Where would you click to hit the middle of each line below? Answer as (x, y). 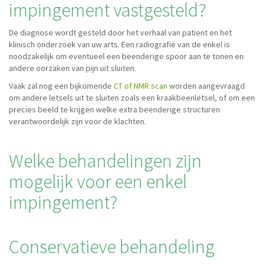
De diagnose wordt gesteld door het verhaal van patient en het (120, 33)
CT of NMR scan (140, 86)
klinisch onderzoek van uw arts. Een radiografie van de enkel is (119, 44)
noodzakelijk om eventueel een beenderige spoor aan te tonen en (126, 56)
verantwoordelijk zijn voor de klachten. (77, 121)
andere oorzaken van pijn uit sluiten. (72, 68)
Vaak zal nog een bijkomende (60, 86)
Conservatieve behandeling (112, 247)
